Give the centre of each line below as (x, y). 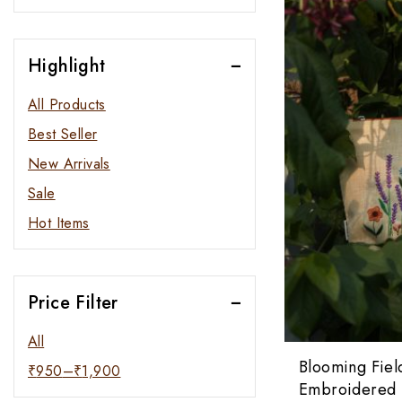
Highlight (67, 66)
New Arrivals (69, 163)
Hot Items (59, 223)
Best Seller (63, 134)
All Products (67, 104)
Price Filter (73, 302)
